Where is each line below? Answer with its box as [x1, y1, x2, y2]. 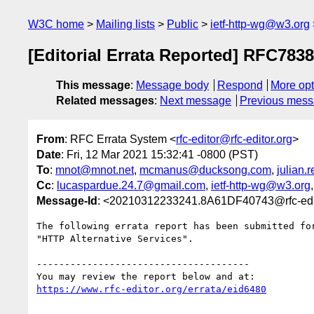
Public [167, 18, 198, 30]
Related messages [56, 95, 154, 107]
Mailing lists [96, 18, 155, 30]
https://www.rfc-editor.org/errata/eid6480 [36, 283, 266, 294]
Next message [160, 95, 231, 107]
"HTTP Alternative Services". [36, 233, 193, 244]
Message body [136, 79, 209, 92]
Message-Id [36, 194, 97, 207]
